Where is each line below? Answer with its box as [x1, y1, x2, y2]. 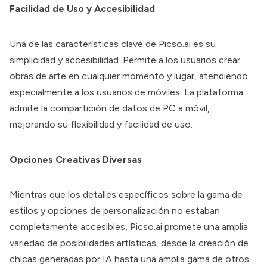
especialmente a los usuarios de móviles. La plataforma [10, 86, 243, 98]
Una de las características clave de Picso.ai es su [10, 38, 216, 49]
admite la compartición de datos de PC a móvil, [10, 103, 210, 114]
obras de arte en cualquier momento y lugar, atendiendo [10, 70, 248, 82]
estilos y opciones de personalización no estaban [10, 205, 220, 216]
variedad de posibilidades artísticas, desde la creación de [10, 237, 249, 249]
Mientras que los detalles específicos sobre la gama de [10, 189, 243, 200]
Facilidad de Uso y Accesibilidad [10, 3, 155, 14]
